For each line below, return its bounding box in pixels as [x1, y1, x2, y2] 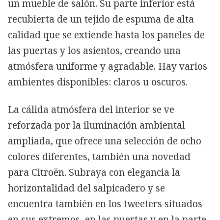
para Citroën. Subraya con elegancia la [8, 165, 180, 179]
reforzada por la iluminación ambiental [8, 118, 185, 132]
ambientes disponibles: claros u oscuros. [8, 75, 188, 88]
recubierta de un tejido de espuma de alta [8, 12, 194, 26]
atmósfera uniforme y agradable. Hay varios [8, 59, 207, 73]
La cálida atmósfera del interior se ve [8, 103, 174, 116]
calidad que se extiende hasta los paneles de [8, 28, 205, 41]
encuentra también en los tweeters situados [8, 197, 202, 210]
